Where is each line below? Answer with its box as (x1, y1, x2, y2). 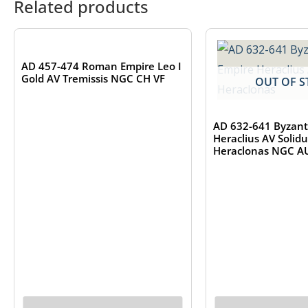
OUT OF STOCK (63, 14, 142, 30)
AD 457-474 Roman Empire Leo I (21, 59, 181, 74)
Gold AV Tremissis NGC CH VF (21, 71, 165, 86)
